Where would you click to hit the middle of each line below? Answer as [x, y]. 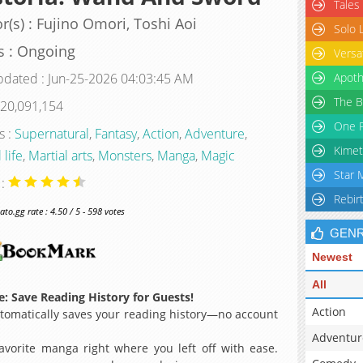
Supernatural [51, 133]
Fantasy [115, 133]
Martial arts [60, 155]
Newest [332, 257]
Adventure [214, 133]
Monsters [124, 155]
